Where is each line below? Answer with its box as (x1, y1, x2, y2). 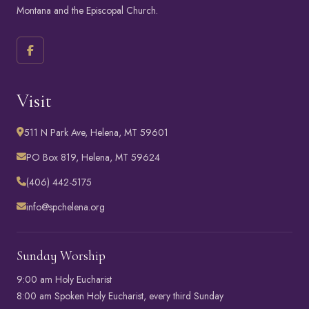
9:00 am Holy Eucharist (17, 272, 112, 287)
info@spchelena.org (26, 200, 105, 215)
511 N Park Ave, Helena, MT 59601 (24, 126, 168, 140)
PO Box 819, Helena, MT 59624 (26, 150, 160, 165)
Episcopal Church (86, 3, 156, 18)
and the (51, 3, 86, 18)
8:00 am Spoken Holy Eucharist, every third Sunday (17, 289, 223, 303)
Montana (17, 3, 51, 18)
